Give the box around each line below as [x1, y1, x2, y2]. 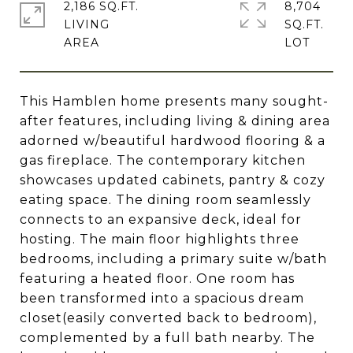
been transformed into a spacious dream [20, 291, 304, 306]
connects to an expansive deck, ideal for [20, 212, 302, 227]
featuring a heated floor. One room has [20, 271, 295, 286]
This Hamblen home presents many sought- [20, 94, 329, 109]
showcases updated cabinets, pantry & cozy [20, 173, 325, 188]
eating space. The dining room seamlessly [20, 192, 311, 207]
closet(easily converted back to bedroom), [20, 310, 317, 325]
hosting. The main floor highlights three [20, 232, 299, 247]
